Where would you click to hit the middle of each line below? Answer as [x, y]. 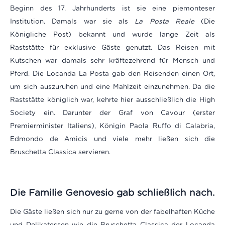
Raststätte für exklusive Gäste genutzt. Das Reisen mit [113, 47]
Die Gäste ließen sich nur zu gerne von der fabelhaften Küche [113, 212]
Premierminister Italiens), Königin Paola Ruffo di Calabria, [113, 126]
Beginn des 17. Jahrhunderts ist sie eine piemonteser [113, 8]
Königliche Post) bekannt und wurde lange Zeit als [113, 34]
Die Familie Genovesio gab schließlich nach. [113, 193]
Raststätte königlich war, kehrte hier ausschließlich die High [113, 100]
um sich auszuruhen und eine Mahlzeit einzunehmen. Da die [113, 87]
